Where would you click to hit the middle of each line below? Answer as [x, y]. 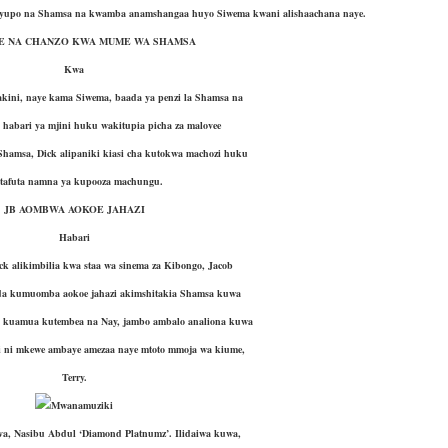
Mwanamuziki [82, 404]
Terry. [74, 376]
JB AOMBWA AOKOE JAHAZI [74, 208]
